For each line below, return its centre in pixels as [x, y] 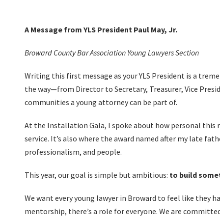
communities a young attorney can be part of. [101, 102]
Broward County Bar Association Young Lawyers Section [112, 53]
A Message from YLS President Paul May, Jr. [101, 29]
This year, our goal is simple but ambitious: [97, 175]
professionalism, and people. [73, 152]
